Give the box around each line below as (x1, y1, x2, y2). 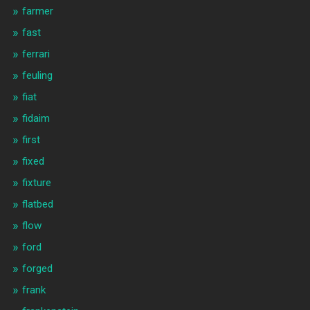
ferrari (21, 48, 50, 61)
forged (21, 262, 53, 275)
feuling (21, 69, 53, 82)
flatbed (21, 198, 53, 211)
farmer (21, 5, 53, 18)
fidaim (21, 112, 50, 125)
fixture (21, 176, 51, 190)
